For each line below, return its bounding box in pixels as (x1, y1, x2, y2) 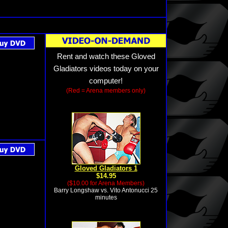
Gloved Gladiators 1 (74, 164, 137, 172)
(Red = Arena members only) (66, 87, 146, 94)
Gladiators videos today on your (53, 65, 159, 73)
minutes (95, 194, 117, 201)
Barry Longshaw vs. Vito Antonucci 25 (54, 187, 158, 194)
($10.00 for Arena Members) (67, 180, 145, 187)
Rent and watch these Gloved (56, 52, 155, 61)
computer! (89, 77, 123, 85)
